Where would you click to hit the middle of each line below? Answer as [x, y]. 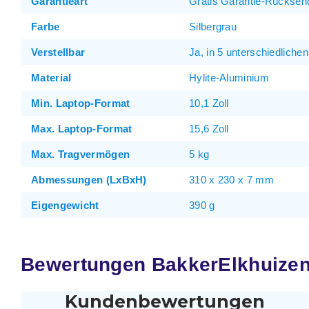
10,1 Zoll [209, 103]
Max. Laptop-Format [82, 129]
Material [51, 78]
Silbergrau [213, 27]
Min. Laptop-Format [81, 103]
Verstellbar [58, 52]
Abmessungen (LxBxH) [89, 180]
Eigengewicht [65, 205]
